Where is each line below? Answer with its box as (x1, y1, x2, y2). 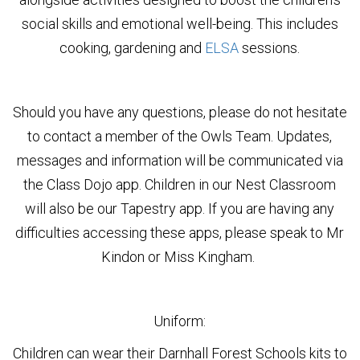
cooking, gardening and (59, 39, 206, 56)
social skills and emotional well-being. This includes (21, 14, 338, 32)
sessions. (239, 39, 301, 56)
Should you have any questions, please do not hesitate (12, 103, 347, 121)
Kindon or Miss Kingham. (101, 247, 259, 265)
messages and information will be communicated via (16, 151, 343, 169)
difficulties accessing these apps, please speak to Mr (15, 223, 345, 241)
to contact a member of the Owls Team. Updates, (27, 127, 333, 145)
